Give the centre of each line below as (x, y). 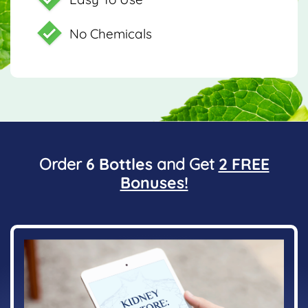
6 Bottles (119, 164)
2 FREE (244, 164)
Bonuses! (154, 182)
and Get (185, 164)
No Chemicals (111, 33)
